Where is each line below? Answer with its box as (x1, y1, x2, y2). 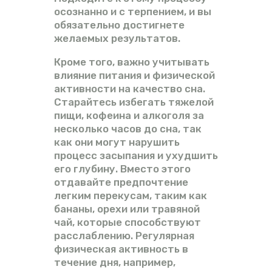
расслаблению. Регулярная (54, 229, 194, 242)
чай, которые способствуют (54, 216, 201, 228)
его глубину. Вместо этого (54, 162, 191, 175)
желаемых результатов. (54, 32, 180, 44)
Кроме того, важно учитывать (54, 55, 209, 68)
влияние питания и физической (54, 69, 215, 81)
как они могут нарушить (54, 135, 180, 148)
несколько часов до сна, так (54, 122, 202, 135)
